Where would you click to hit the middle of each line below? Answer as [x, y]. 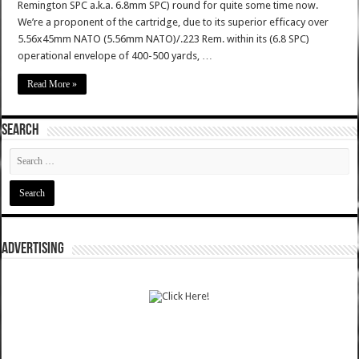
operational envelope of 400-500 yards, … [115, 56]
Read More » [52, 85]
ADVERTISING [33, 250]
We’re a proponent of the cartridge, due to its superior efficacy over [173, 22]
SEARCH [21, 131]
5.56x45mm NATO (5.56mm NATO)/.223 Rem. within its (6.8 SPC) [164, 39]
